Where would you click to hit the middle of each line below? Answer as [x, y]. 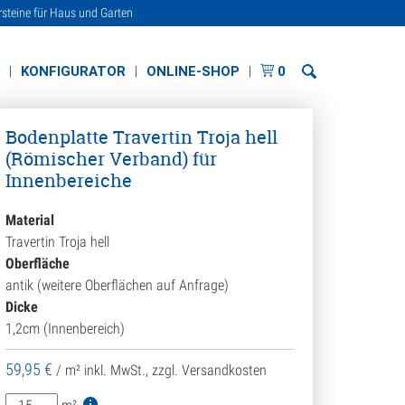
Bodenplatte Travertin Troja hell [141, 137]
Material [30, 220]
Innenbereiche [69, 180]
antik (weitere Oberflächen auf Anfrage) [117, 285]
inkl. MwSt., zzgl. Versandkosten [175, 370]
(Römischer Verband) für [111, 159]
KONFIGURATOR [74, 71]
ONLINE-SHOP [193, 71]
